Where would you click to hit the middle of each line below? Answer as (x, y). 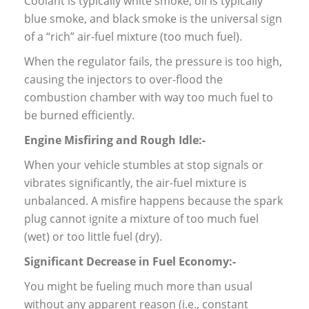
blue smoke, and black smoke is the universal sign (153, 19)
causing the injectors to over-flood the (123, 80)
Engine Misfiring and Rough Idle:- (115, 140)
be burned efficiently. (79, 116)
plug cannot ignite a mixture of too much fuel (141, 219)
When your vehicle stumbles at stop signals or (144, 165)
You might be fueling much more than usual (138, 287)
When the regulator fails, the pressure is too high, (153, 62)
